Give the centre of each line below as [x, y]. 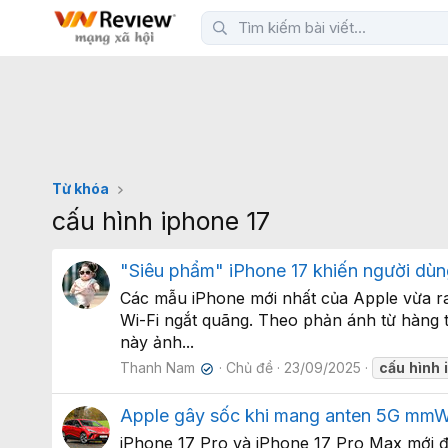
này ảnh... [157, 342]
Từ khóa [80, 188]
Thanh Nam [157, 368]
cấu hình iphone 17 [161, 221]
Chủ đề [250, 368]
